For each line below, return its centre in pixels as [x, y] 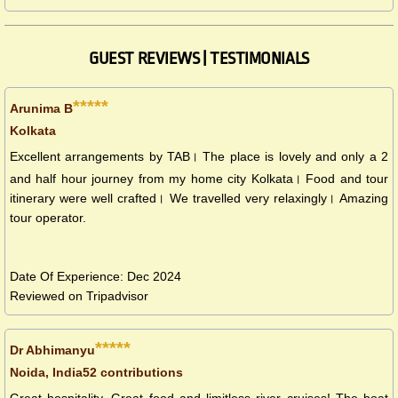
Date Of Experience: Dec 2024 [96, 277]
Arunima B [41, 109]
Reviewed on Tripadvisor [79, 296]
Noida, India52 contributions [96, 373]
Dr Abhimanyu [52, 350]
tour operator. [48, 218]
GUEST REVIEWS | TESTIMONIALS [199, 59]
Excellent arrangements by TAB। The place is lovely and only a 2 [199, 157]
